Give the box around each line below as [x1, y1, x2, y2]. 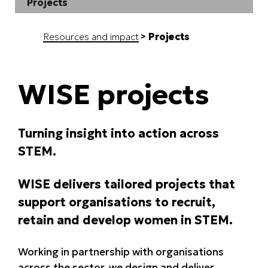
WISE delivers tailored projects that [18, 176, 235, 192]
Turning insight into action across [18, 126, 219, 141]
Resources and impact [43, 31, 139, 42]
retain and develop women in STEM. [18, 212, 236, 228]
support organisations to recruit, [18, 194, 215, 210]
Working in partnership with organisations [18, 245, 224, 258]
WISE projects [18, 77, 209, 112]
